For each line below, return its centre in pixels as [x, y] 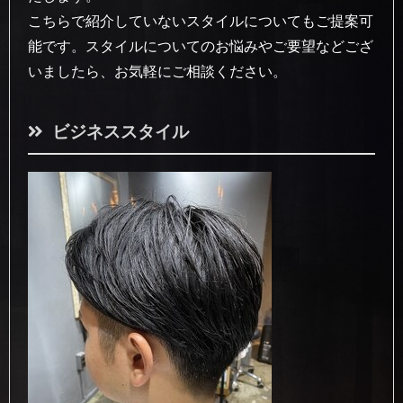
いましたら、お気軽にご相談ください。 [157, 71]
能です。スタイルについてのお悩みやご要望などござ [201, 45]
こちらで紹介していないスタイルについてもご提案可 [201, 20]
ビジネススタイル [121, 131]
